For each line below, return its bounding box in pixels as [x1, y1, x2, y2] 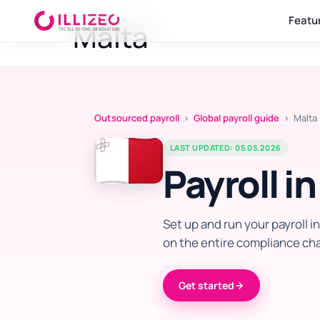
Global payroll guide [194, 111, 279, 124]
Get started [179, 279, 234, 292]
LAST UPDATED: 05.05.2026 [170, 142, 281, 153]
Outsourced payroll [94, 111, 179, 124]
